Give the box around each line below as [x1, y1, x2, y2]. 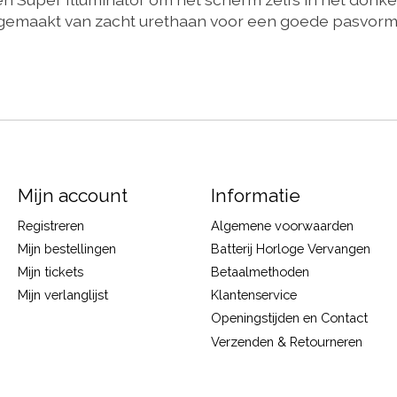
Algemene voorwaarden [210, 217, 354, 233]
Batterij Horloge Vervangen [210, 240, 370, 256]
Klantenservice [210, 287, 297, 303]
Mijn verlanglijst [17, 287, 108, 303]
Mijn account [17, 183, 128, 206]
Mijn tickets [17, 264, 83, 280]
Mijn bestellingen [17, 240, 116, 256]
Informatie [210, 183, 300, 206]
